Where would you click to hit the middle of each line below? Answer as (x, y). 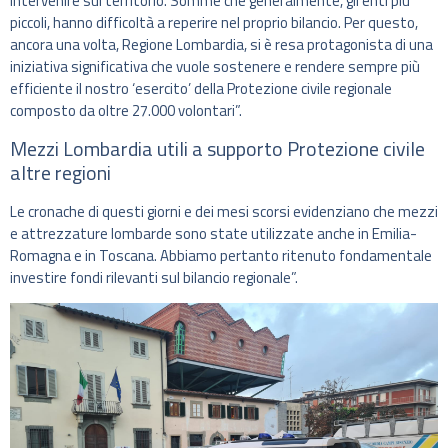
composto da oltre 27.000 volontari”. (126, 111)
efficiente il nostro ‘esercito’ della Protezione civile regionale (201, 89)
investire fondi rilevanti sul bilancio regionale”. (154, 277)
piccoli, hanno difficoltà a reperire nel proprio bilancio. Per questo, (214, 23)
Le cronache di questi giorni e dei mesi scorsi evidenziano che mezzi (224, 211)
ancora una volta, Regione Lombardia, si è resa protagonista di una (221, 45)
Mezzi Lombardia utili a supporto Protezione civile (217, 148)
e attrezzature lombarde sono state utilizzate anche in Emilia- (213, 233)
